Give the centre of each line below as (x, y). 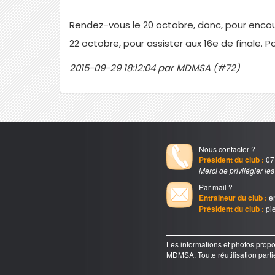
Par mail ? (215, 187)
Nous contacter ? (227, 149)
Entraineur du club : (233, 198)
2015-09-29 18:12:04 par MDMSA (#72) (155, 68)
